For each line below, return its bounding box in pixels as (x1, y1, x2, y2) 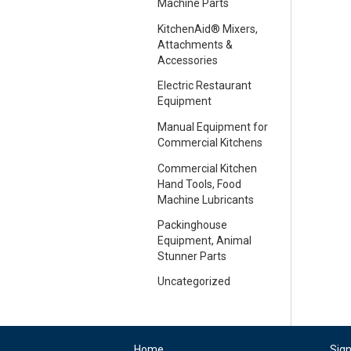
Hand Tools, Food (157, 178, 241, 191)
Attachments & (157, 38, 233, 52)
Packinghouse (157, 219, 227, 232)
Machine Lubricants (157, 194, 254, 207)
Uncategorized (157, 275, 230, 288)
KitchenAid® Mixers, (157, 23, 258, 36)
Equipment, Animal (157, 234, 251, 248)
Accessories (157, 54, 218, 67)
